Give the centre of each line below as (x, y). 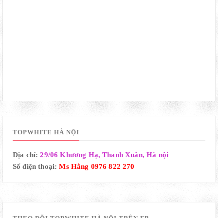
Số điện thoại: (36, 167)
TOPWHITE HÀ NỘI (46, 132)
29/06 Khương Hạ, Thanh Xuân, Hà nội (104, 155)
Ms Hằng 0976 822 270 (97, 167)
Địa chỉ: (27, 155)
